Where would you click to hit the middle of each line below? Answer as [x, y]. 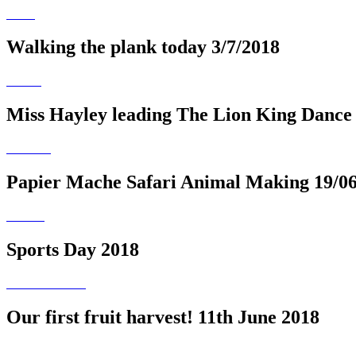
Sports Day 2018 [73, 249]
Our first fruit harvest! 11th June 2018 [163, 317]
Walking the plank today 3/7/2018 [143, 47]
